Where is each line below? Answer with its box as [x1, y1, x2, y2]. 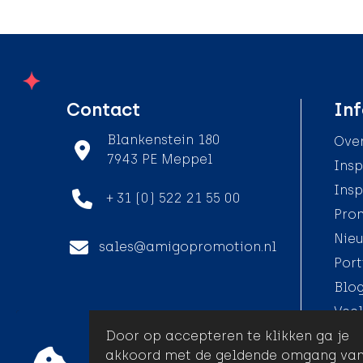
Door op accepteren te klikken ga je [105, 328, 349, 344]
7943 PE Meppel [106, 152, 212, 168]
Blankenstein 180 [106, 132, 220, 148]
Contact [66, 99, 140, 122]
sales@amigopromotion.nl [99, 239, 276, 255]
